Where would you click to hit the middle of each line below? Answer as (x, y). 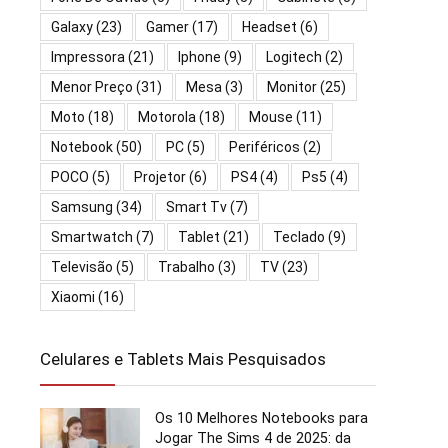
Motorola (167, 116)
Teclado (299, 236)
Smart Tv (196, 206)
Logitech (294, 56)
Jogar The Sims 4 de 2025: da (253, 437)
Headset (269, 26)
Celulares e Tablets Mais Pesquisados (183, 358)
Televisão (82, 266)
